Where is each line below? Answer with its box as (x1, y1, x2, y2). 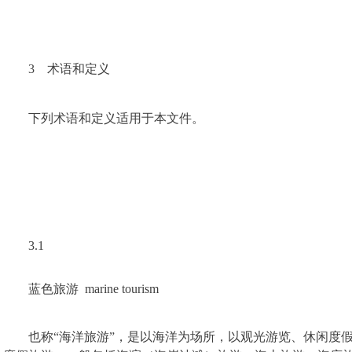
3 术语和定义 (28, 62, 110, 75)
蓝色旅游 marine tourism (28, 282, 159, 295)
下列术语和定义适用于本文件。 (28, 112, 204, 125)
